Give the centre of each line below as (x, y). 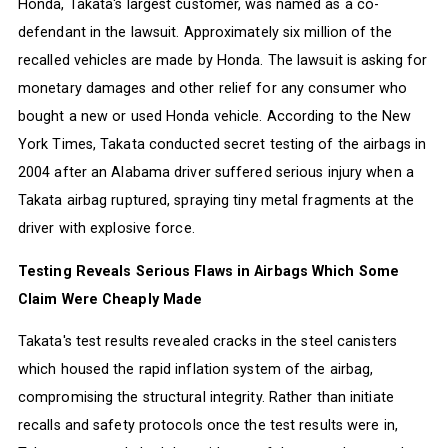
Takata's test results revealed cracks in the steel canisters (207, 340)
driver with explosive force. (106, 228)
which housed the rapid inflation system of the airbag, (195, 368)
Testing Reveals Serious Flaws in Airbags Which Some (208, 270)
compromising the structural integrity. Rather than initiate (205, 396)
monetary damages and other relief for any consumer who (212, 88)
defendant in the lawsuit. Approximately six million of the (204, 32)
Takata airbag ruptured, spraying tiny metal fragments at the (215, 200)
